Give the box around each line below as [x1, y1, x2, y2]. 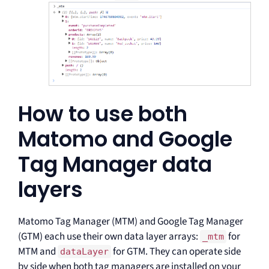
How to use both [18, 98, 187, 128]
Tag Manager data [18, 149, 212, 179]
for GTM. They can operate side [111, 244, 241, 259]
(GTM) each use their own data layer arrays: [18, 229, 200, 244]
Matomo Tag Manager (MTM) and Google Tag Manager [18, 214, 243, 229]
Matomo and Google [18, 124, 232, 154]
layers [18, 174, 83, 204]
